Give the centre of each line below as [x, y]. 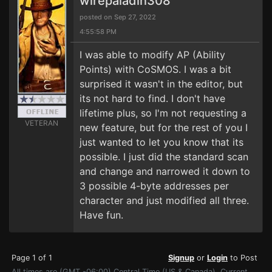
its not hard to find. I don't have [152, 98]
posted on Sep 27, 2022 [118, 17]
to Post [243, 258]
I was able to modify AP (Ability [152, 55]
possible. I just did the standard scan [164, 157]
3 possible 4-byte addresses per [154, 186]
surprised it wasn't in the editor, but [161, 84]
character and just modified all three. [164, 200]
